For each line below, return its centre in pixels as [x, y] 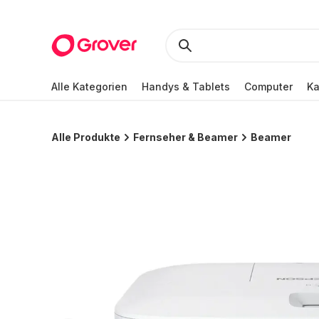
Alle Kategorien [89, 86]
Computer [268, 86]
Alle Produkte [86, 137]
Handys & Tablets [186, 86]
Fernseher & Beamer [185, 137]
